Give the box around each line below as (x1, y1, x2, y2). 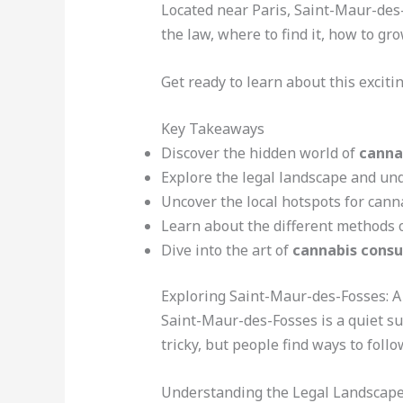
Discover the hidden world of (160, 143, 359, 164)
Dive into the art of (160, 240, 292, 261)
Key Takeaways (160, 119, 264, 139)
